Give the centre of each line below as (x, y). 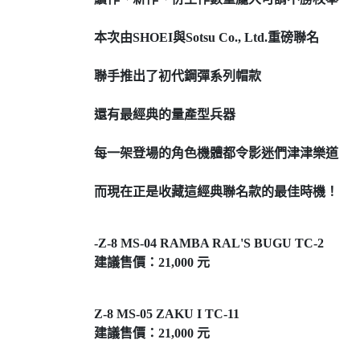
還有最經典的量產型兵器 (165, 115)
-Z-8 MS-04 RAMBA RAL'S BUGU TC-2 (209, 243)
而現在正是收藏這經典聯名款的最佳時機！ (216, 192)
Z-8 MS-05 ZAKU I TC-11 (167, 314)
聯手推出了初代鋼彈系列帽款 (178, 76)
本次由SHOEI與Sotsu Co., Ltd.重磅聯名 (207, 37)
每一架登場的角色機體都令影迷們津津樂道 (216, 153)
